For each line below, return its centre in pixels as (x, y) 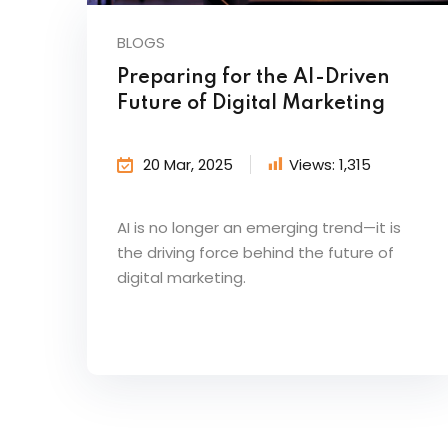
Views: (312, 164)
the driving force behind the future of (255, 252)
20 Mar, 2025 (188, 164)
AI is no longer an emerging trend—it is (259, 227)
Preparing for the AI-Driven (253, 77)
